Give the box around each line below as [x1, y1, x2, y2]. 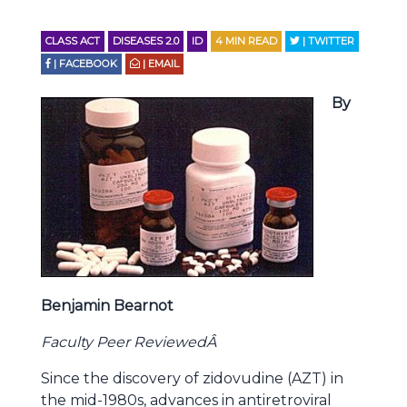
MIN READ [225, 35, 277, 47]
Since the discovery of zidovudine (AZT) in [41, 370, 343, 387]
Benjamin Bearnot [41, 297, 174, 314]
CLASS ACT [45, 35, 100, 47]
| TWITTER [300, 35, 355, 47]
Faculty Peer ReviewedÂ [41, 333, 220, 351]
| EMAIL [140, 57, 180, 70]
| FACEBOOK [51, 57, 118, 70]
